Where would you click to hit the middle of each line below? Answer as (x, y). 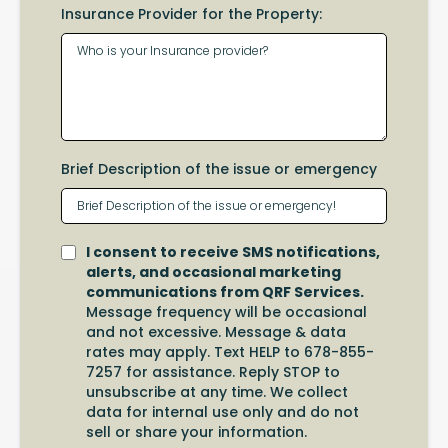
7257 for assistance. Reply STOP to (213, 371)
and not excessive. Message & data (216, 331)
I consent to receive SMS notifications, (233, 251)
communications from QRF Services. (225, 291)
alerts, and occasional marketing (213, 271)
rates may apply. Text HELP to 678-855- (230, 351)
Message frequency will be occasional (226, 311)
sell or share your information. (196, 431)
